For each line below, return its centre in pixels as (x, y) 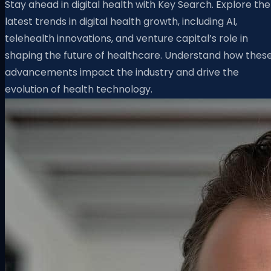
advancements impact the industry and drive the (122, 72)
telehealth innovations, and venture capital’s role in (126, 38)
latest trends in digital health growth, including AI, (121, 21)
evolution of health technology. (79, 89)
